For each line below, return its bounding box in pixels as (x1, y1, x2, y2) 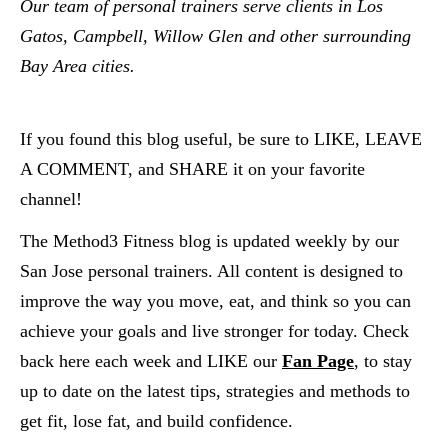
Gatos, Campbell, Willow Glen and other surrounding (20, 26, 411, 46)
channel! (20, 189, 82, 209)
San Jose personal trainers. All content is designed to (20, 261, 403, 281)
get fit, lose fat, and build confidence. (20, 411, 293, 431)
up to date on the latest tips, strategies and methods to (20, 381, 410, 401)
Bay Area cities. (20, 56, 145, 76)
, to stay (354, 351, 412, 371)
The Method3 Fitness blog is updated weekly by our (20, 231, 399, 251)
